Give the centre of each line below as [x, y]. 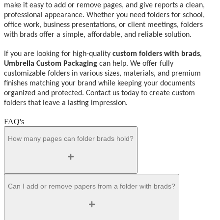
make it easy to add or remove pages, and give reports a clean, [104, 5]
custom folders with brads [156, 54]
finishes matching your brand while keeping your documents [99, 83]
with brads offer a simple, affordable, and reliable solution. [98, 35]
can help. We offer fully [135, 64]
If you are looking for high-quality [58, 54]
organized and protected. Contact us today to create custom [99, 93]
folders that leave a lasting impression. [66, 103]
